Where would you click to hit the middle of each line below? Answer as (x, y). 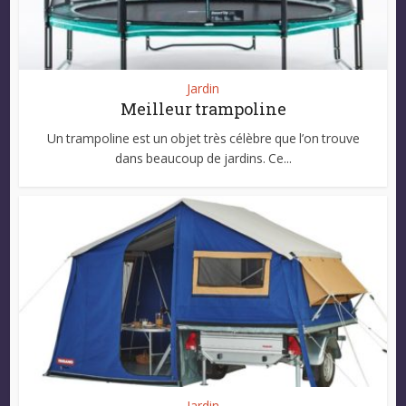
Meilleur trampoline (203, 108)
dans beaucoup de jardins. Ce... (203, 158)
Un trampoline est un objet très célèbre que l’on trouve (203, 138)
